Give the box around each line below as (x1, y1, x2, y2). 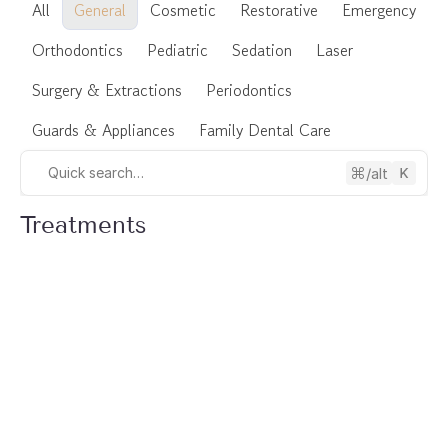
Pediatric (147, 38, 208, 62)
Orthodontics (32, 38, 123, 62)
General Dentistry (56, 416, 216, 437)
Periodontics (206, 78, 292, 102)
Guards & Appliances (32, 118, 175, 142)
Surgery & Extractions (32, 78, 182, 102)
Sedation (232, 38, 292, 62)
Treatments (20, 210, 147, 239)
